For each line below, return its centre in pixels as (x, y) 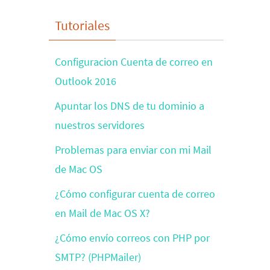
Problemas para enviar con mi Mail (133, 150)
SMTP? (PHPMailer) (98, 257)
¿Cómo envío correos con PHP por (132, 238)
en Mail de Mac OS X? (102, 213)
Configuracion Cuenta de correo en (134, 62)
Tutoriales (82, 25)
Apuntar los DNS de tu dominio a (130, 106)
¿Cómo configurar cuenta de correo (135, 194)
